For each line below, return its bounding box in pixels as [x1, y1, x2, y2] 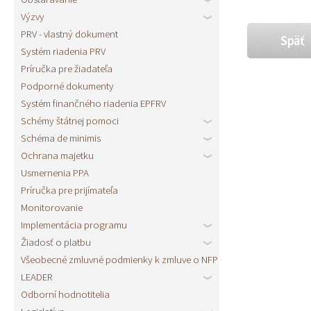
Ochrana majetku [21, 148, 94, 162]
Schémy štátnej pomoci [21, 113, 119, 127]
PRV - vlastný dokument [21, 26, 118, 40]
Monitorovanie [21, 200, 83, 214]
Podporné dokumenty [21, 78, 114, 92]
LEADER [21, 269, 53, 283]
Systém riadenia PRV [21, 44, 106, 58]
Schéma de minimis [21, 131, 101, 144]
